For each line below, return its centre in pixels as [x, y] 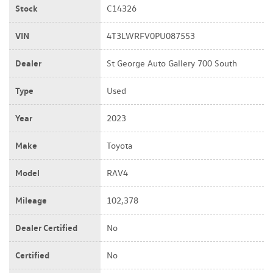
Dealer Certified [46, 227]
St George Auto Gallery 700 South [172, 63]
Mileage [31, 200]
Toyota [119, 145]
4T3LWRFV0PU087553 [151, 36]
